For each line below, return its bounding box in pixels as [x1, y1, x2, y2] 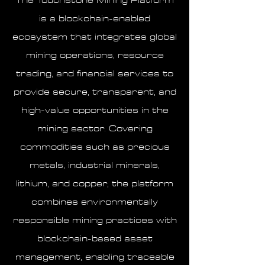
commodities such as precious [20, 139, 170, 155]
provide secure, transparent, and [13, 84, 176, 100]
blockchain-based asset [37, 231, 153, 247]
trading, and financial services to [16, 66, 173, 82]
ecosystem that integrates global [12, 29, 177, 45]
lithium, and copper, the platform [16, 176, 173, 192]
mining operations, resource [25, 47, 164, 63]
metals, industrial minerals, [30, 157, 160, 173]
